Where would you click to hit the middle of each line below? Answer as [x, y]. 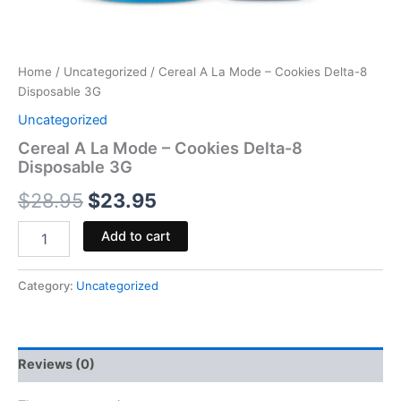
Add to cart [135, 236]
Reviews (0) [56, 365]
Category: [47, 285]
